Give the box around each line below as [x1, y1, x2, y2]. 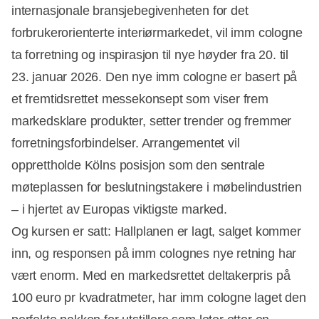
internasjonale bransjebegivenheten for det [11, 3, 249, 18]
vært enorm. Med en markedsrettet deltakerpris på [11, 268, 291, 283]
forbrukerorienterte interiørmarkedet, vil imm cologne [11, 25, 303, 40]
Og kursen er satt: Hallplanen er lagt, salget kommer [11, 224, 301, 239]
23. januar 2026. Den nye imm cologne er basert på [11, 69, 298, 84]
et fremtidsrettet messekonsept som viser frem [11, 91, 268, 106]
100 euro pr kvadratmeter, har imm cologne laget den [11, 290, 306, 305]
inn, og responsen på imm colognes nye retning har [11, 246, 297, 261]
